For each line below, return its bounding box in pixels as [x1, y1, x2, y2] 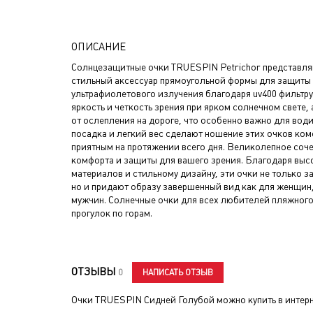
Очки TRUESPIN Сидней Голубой [71, 294, 214, 305]
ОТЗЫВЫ [71, 265, 118, 277]
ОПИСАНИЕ [71, 41, 126, 52]
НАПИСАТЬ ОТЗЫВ [143, 268, 213, 277]
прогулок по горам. [71, 208, 152, 219]
